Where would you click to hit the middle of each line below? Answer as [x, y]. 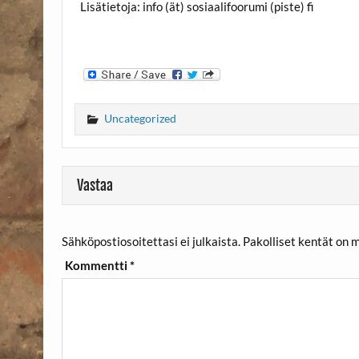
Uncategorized [141, 118]
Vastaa [95, 186]
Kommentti [98, 265]
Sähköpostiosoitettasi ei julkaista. [151, 241]
